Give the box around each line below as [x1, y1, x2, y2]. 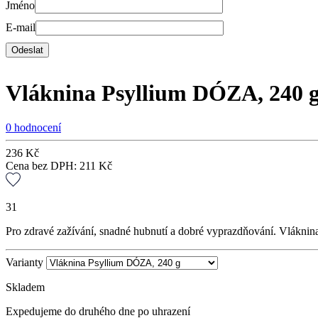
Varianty [6, 256, 43, 268]
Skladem [6, 280, 45, 293]
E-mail [6, 21, 35, 34]
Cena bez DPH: [6, 160, 79, 172]
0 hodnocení [6, 121, 61, 134]
